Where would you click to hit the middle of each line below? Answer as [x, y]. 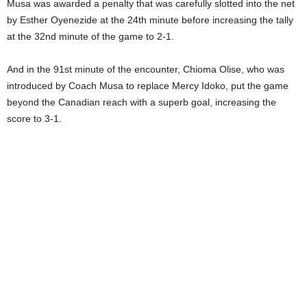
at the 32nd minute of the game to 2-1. [90, 36]
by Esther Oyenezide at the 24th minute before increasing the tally [150, 20]
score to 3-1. [34, 119]
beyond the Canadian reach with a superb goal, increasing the [142, 102]
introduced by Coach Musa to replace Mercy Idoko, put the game [148, 86]
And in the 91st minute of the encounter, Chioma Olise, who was [146, 69]
